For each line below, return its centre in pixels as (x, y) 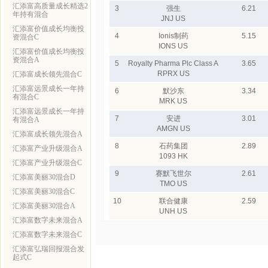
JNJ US (173, 19)
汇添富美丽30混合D (44, 177)
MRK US (173, 101)
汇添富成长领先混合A (48, 134)
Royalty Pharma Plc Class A (173, 63)
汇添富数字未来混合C (47, 234)
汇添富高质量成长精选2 (50, 6)
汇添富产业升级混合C (47, 163)
